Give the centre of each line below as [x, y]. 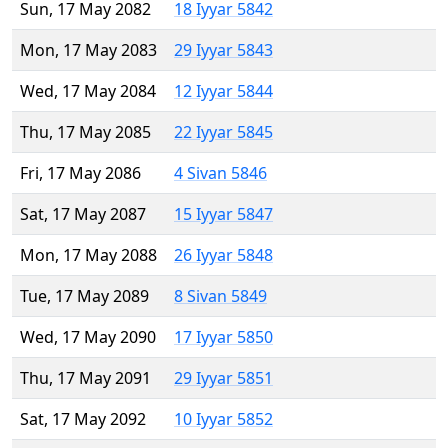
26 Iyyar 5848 [223, 255]
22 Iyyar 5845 [223, 132]
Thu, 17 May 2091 [85, 378]
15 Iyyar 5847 [223, 214]
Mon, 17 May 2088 [88, 255]
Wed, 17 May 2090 [88, 337]
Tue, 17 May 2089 [84, 296]
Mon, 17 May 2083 [88, 50]
